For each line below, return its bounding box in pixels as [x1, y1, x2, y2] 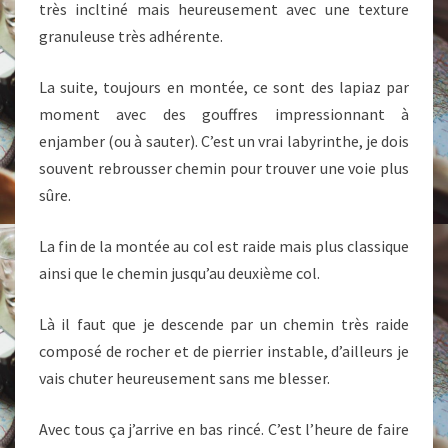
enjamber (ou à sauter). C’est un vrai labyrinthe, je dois [39, 131, 409, 151]
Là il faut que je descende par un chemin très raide [39, 314, 409, 334]
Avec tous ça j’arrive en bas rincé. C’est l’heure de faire [39, 419, 409, 439]
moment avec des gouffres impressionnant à [39, 104, 409, 124]
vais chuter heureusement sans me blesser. [39, 368, 330, 388]
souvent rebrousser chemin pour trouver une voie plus [39, 158, 409, 178]
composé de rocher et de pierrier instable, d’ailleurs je [39, 341, 409, 361]
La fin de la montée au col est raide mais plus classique [39, 236, 409, 256]
